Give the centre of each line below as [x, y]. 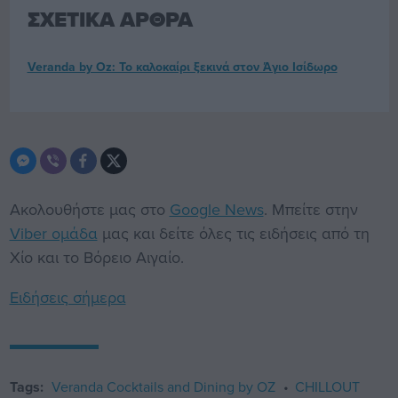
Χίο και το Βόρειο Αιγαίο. [96, 257]
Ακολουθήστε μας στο [89, 209]
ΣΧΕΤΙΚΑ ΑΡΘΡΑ [110, 19]
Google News [216, 209]
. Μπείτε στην [310, 209]
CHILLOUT [327, 386]
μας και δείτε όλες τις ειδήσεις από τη [233, 233]
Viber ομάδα [53, 233]
